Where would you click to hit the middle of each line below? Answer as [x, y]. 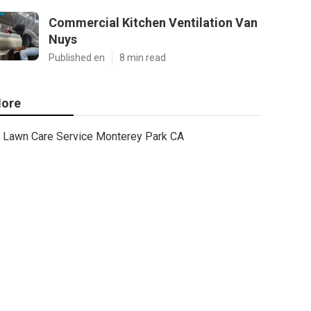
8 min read [143, 58]
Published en [77, 58]
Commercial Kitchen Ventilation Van [153, 23]
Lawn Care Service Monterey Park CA [93, 136]
